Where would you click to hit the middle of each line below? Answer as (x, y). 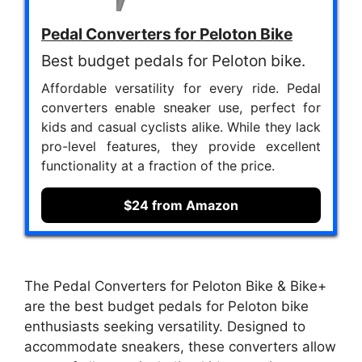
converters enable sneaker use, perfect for (181, 107)
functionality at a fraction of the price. (158, 165)
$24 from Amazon (181, 205)
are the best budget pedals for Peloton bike (166, 307)
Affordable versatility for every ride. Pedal (181, 88)
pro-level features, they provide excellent (181, 146)
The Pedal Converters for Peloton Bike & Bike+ (175, 286)
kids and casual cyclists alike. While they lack (181, 126)
